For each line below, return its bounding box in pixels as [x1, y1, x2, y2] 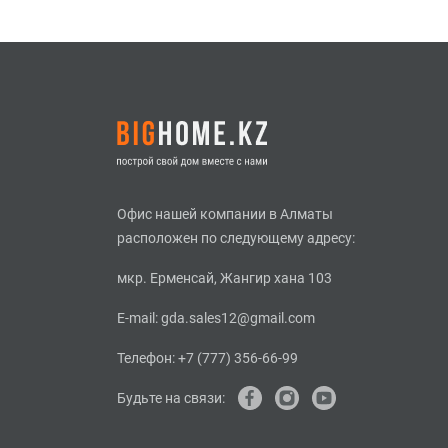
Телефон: [117, 349, 178, 366]
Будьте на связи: [117, 389, 225, 406]
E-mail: [117, 309, 161, 326]
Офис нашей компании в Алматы [117, 205, 333, 222]
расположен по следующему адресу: [117, 229, 355, 246]
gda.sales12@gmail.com [161, 309, 315, 326]
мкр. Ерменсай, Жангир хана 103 [117, 269, 332, 286]
